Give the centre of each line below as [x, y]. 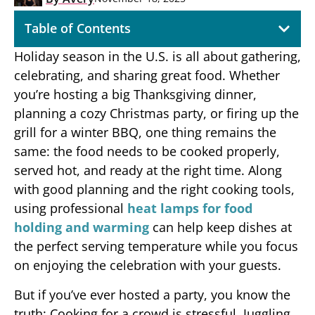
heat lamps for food [190, 208]
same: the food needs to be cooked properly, [147, 152]
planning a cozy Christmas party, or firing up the [156, 114]
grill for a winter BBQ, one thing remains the [145, 133]
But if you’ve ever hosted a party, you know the [152, 294]
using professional [71, 208]
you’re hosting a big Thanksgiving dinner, [135, 95]
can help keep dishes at [220, 227]
